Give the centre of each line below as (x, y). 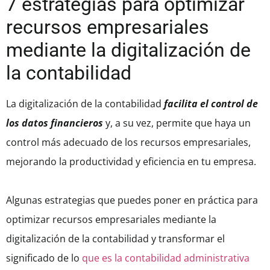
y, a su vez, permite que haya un (178, 123)
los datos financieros (56, 123)
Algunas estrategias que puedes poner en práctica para (132, 200)
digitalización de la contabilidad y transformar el (115, 239)
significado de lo (44, 258)
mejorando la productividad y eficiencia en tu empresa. (131, 162)
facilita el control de (210, 104)
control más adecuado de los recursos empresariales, (128, 143)
